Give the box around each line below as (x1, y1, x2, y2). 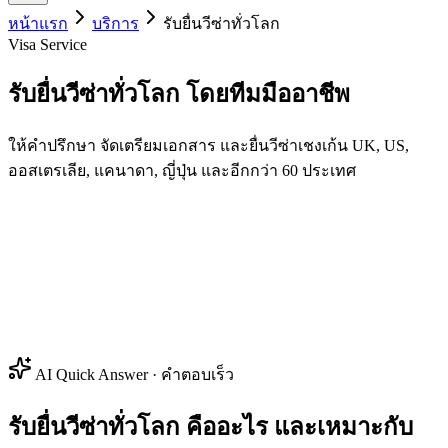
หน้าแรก (8, 15, 68, 32)
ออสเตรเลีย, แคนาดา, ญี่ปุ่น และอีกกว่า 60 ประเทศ (8, 161, 356, 179)
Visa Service (8, 36, 87, 53)
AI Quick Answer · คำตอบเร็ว (32, 366, 234, 383)
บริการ (92, 15, 139, 32)
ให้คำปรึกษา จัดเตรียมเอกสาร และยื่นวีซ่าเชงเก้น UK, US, (8, 136, 409, 154)
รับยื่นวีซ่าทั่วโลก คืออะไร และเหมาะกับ (8, 413, 413, 440)
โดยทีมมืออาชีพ (186, 80, 350, 107)
